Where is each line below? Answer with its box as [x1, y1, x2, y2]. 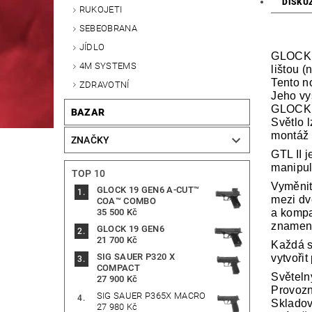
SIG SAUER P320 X [96, 251, 175, 263]
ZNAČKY [70, 134, 110, 146]
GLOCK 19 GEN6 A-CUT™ [96, 185, 200, 196]
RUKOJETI [79, 4, 123, 15]
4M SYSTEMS [79, 60, 136, 71]
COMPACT [96, 263, 141, 274]
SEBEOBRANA [79, 23, 137, 34]
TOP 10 [71, 168, 106, 180]
